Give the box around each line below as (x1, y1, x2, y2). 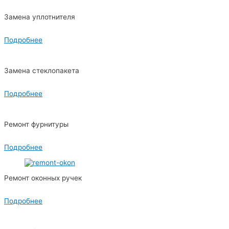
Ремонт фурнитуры (4, 120, 68, 128)
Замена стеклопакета (4, 66, 79, 75)
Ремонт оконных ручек (4, 173, 82, 182)
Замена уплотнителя (4, 12, 75, 21)
